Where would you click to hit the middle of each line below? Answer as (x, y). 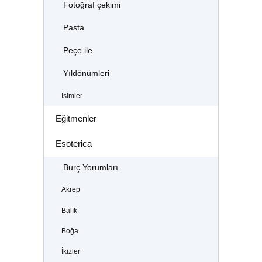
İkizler (70, 252)
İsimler (72, 96)
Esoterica (73, 144)
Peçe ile (77, 51)
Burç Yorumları (90, 168)
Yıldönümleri (86, 74)
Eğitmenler (76, 118)
